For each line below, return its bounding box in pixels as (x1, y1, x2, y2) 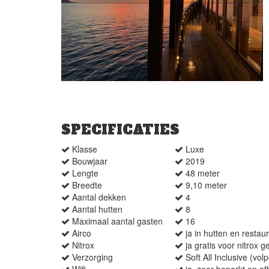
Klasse (72, 143, 97, 155)
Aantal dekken (72, 191, 126, 203)
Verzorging (72, 251, 113, 263)
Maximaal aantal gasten (72, 215, 163, 227)
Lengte (72, 167, 98, 179)
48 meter (186, 167, 220, 179)
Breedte (72, 179, 102, 191)
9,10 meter (186, 179, 227, 191)
